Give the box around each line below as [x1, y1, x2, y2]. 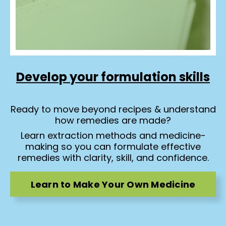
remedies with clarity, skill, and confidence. [17, 151, 209, 164]
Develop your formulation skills [16, 69, 210, 86]
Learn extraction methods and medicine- [20, 129, 206, 142]
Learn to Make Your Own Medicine [30, 178, 196, 191]
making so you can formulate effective [25, 140, 201, 153]
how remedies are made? [55, 114, 171, 127]
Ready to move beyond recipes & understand [10, 103, 216, 116]
